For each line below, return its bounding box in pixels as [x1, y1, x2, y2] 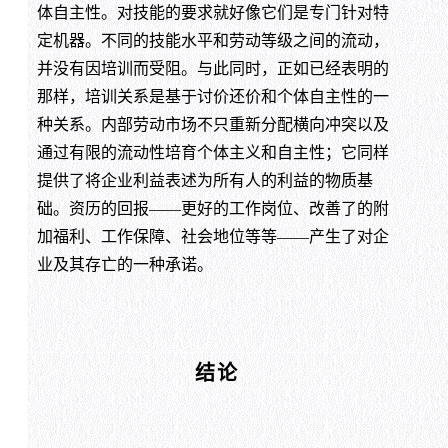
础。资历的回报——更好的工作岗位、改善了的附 [36, 199, 389, 217]
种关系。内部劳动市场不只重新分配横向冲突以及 [36, 115, 389, 133]
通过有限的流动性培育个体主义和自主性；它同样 [36, 143, 389, 161]
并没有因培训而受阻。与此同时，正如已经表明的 [36, 59, 389, 77]
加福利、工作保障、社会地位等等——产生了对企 [36, 227, 389, 245]
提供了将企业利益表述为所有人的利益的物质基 [36, 171, 373, 189]
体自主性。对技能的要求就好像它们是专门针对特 [36, 3, 389, 21]
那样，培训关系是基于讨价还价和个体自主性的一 [36, 87, 389, 105]
